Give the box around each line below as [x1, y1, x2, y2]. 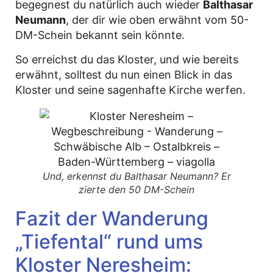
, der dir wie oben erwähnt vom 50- [66, 13, 249, 27]
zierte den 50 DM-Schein [79, 183, 194, 196]
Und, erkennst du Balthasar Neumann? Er [42, 169, 231, 182]
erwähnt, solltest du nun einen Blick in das [15, 68, 232, 81]
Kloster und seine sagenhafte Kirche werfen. [15, 83, 246, 96]
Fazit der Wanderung [15, 206, 208, 230]
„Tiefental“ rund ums [15, 229, 203, 253]
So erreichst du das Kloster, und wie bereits [15, 52, 238, 66]
